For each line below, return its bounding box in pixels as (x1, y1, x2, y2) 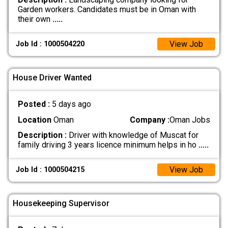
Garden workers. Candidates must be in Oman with (17, 4, 196, 14)
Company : (130, 115, 170, 125)
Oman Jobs (169, 115, 211, 125)
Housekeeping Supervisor (13, 198, 109, 208)
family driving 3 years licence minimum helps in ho (17, 139, 198, 150)
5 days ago (51, 99, 91, 109)
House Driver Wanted (13, 72, 92, 82)
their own (17, 14, 52, 24)
